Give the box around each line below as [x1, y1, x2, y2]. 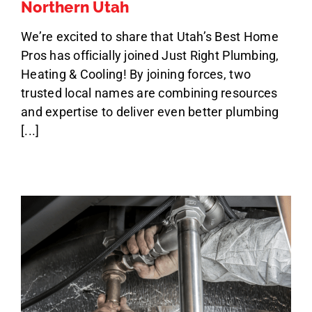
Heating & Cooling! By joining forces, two [20, 66, 251, 81]
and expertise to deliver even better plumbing [20, 104, 279, 119]
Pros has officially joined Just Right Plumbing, [20, 47, 279, 63]
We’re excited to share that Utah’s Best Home [20, 29, 279, 44]
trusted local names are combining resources [20, 85, 278, 100]
